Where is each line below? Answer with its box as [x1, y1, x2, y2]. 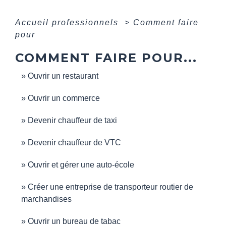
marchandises [21, 194, 72, 203]
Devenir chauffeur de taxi [28, 116, 117, 125]
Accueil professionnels [15, 18, 122, 27]
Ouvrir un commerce [28, 93, 100, 102]
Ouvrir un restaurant [28, 71, 98, 80]
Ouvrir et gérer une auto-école [28, 160, 134, 169]
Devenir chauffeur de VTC [28, 138, 121, 147]
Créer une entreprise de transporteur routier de [28, 182, 193, 191]
